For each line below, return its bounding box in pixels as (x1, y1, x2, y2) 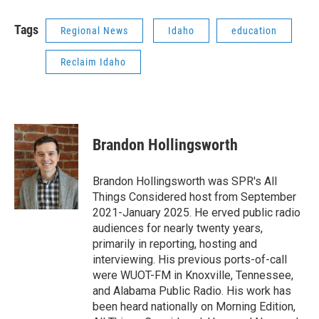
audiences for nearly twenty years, (93, 221, 263, 236)
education (231, 25, 277, 37)
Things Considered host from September (93, 190, 296, 204)
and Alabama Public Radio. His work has (93, 284, 291, 298)
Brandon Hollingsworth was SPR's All (93, 174, 277, 189)
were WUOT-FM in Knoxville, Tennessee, (93, 268, 293, 283)
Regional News (61, 25, 128, 37)
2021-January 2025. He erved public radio (93, 206, 300, 220)
